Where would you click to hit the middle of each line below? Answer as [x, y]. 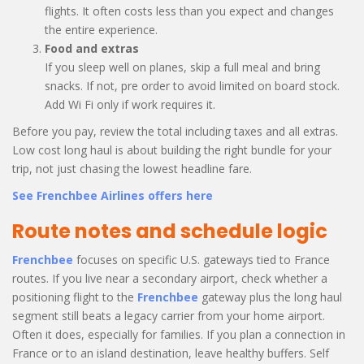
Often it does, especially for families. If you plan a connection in [179, 334]
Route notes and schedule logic [170, 231]
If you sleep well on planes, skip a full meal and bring [182, 67]
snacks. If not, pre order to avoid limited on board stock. [192, 85]
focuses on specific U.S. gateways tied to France [201, 259]
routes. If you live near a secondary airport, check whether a [170, 278]
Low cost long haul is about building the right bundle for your [172, 149]
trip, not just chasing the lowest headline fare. [132, 168]
